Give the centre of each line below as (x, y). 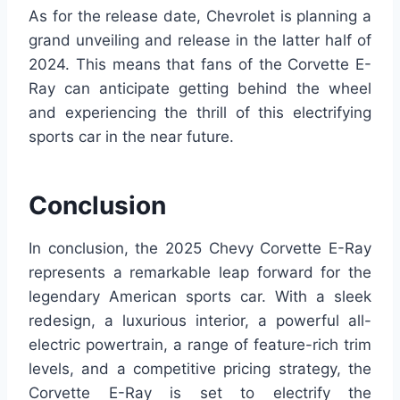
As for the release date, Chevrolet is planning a (200, 17)
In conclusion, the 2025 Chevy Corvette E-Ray (200, 249)
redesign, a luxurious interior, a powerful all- (200, 321)
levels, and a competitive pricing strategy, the (200, 369)
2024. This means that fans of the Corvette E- (200, 65)
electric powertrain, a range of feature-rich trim (200, 345)
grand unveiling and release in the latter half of (200, 41)
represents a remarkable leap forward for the (200, 273)
